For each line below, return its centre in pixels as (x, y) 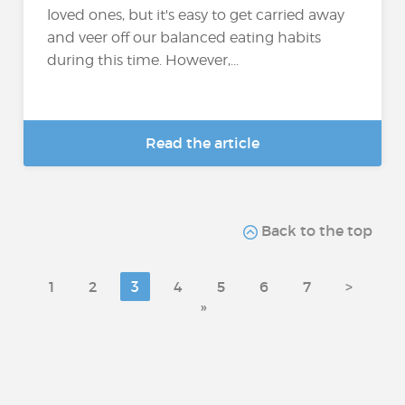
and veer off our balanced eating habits (184, 37)
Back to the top (315, 231)
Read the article (202, 143)
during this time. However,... (143, 60)
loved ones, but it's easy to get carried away (196, 14)
